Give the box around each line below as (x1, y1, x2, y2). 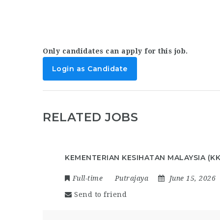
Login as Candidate (52, 64, 128, 74)
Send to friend (74, 191, 127, 199)
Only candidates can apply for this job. (43, 47, 188, 55)
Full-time (72, 174, 103, 183)
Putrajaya (114, 174, 148, 183)
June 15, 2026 (169, 174, 216, 183)
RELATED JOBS (43, 110, 138, 125)
